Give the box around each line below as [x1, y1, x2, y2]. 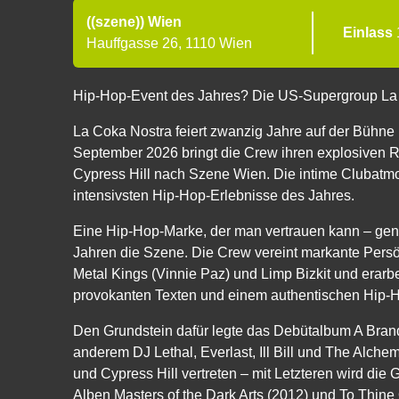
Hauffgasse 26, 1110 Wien [86, 36, 252, 51]
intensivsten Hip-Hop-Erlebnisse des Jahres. [73, 188, 354, 203]
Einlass [342, 25, 396, 40]
